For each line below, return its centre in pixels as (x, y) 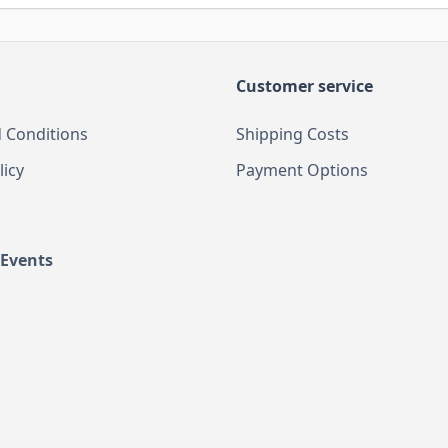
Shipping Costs (292, 133)
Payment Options (302, 169)
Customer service (304, 85)
